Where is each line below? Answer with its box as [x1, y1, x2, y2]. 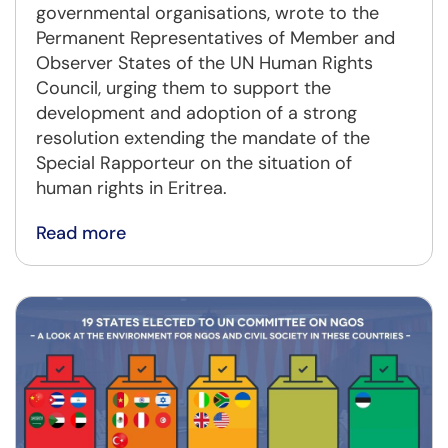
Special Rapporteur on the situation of [36, 151, 352, 176]
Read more [36, 221, 126, 246]
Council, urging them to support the [36, 76, 331, 101]
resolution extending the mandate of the [36, 126, 370, 151]
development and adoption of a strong [36, 101, 357, 126]
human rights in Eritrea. [36, 176, 227, 201]
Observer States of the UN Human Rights [36, 51, 373, 76]
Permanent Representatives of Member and [36, 26, 395, 51]
